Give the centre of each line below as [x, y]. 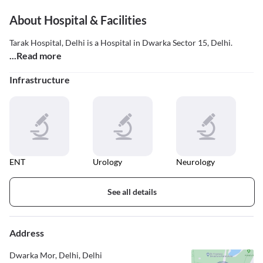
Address [27, 233]
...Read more [36, 56]
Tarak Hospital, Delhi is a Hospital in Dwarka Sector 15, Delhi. [121, 43]
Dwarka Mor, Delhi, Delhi [56, 255]
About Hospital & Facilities [78, 20]
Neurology [195, 162]
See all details [132, 192]
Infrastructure [40, 80]
